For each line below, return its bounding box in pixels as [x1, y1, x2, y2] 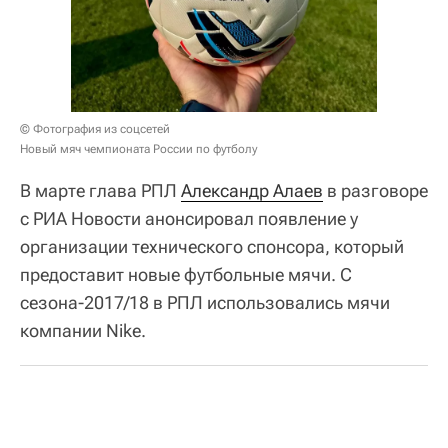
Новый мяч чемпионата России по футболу [20, 141, 257, 156]
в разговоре [323, 179, 428, 201]
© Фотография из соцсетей [20, 121, 170, 136]
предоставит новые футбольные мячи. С [20, 263, 352, 285]
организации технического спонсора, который [20, 235, 404, 257]
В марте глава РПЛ [20, 179, 181, 201]
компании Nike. [20, 319, 146, 341]
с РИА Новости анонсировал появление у [20, 207, 358, 229]
